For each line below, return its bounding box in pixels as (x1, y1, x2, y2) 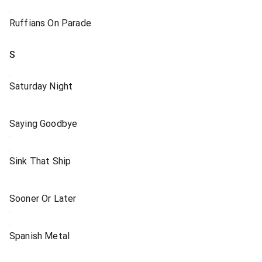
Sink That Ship (9, 156, 71, 167)
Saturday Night (9, 81, 73, 92)
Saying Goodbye (9, 118, 78, 129)
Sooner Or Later (9, 193, 77, 204)
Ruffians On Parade (9, 18, 91, 29)
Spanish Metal (9, 230, 70, 242)
